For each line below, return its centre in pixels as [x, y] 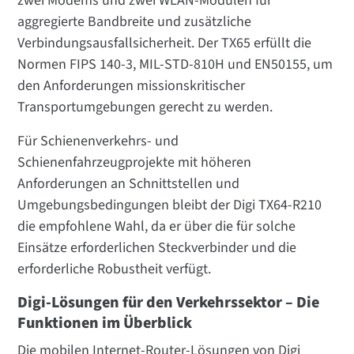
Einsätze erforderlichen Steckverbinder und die [157, 248]
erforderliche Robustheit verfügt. [115, 269]
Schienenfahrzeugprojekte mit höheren [135, 163]
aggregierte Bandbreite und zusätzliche [135, 22]
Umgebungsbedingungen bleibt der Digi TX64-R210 [170, 205]
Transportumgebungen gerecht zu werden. [145, 107]
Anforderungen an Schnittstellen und [129, 184]
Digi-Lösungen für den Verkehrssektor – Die [169, 303]
